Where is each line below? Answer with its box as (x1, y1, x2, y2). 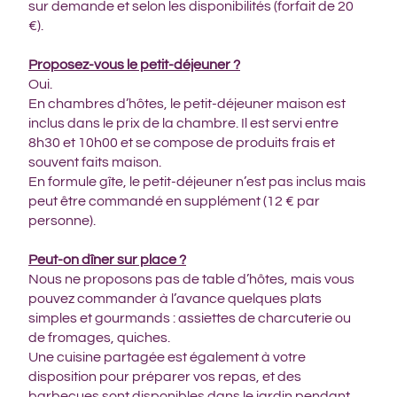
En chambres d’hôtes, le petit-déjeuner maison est (28, 97, 346, 111)
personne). (28, 214, 96, 228)
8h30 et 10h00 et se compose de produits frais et (28, 136, 335, 150)
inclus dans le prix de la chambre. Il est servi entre (28, 116, 339, 130)
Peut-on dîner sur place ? (28, 253, 186, 267)
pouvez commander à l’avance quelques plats (28, 292, 322, 306)
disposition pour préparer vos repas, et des (28, 370, 301, 384)
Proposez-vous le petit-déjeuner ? (28, 58, 240, 72)
